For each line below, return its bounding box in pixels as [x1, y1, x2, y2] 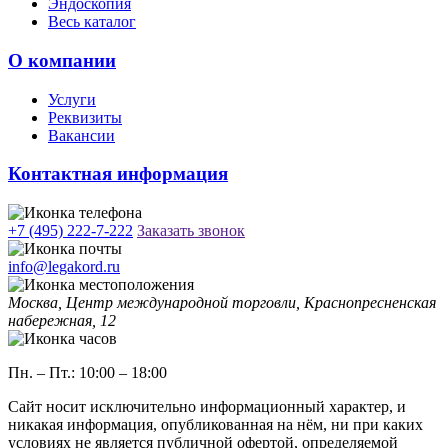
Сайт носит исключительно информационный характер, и [8, 398, 406, 416]
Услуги [48, 90, 96, 108]
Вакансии [48, 126, 115, 144]
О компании [8, 49, 116, 71]
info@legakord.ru [8, 258, 120, 276]
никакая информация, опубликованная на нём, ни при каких [8, 416, 423, 434]
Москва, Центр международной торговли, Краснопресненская [8, 294, 436, 312]
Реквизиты [48, 108, 122, 126]
